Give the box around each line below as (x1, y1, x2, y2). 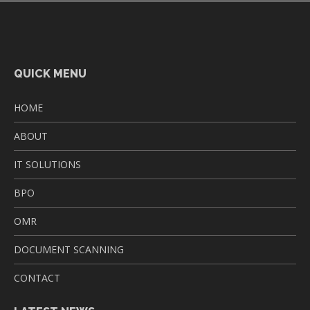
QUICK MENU (14, 67, 86, 80)
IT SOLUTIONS (14, 158, 81, 171)
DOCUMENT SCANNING (14, 243, 124, 256)
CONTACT (14, 271, 60, 284)
